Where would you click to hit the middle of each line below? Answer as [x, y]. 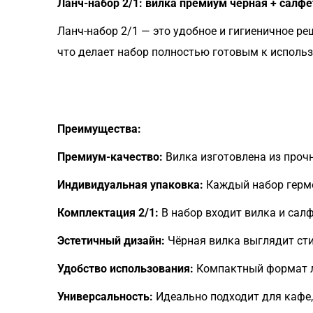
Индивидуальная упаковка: [130, 185]
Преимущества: [99, 129]
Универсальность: [105, 297]
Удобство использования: [125, 269]
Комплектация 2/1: [108, 213]
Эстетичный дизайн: [111, 241]
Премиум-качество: [110, 157]
